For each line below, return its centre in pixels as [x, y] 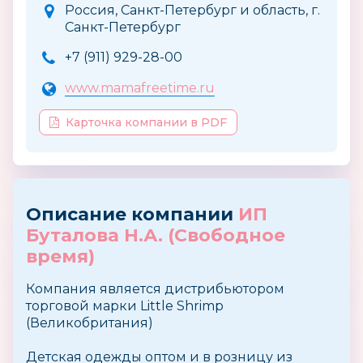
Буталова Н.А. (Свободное [156, 235]
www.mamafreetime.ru [140, 88]
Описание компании [132, 214]
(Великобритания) [90, 323]
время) [60, 256]
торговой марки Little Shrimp [125, 306]
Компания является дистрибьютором [155, 289]
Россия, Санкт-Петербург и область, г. [192, 10]
